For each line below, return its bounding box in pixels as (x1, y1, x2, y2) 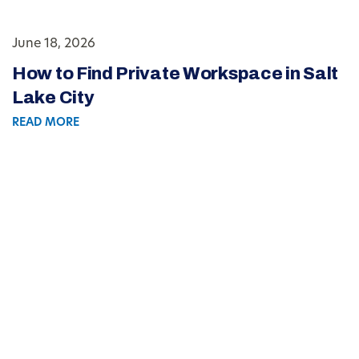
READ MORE (12, 117, 79, 130)
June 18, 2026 (12, 38, 95, 51)
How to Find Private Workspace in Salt (12, 64, 338, 84)
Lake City (12, 88, 95, 108)
